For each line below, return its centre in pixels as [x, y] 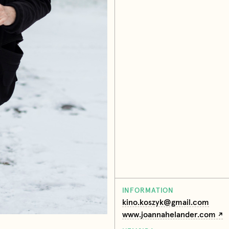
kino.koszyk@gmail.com [165, 202]
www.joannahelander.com [169, 214]
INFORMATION [148, 190]
